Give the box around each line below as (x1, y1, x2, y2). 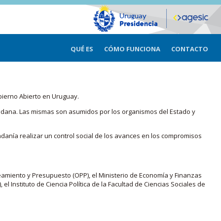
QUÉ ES (71, 44, 93, 53)
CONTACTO (171, 44, 208, 53)
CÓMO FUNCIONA (104, 44, 160, 53)
